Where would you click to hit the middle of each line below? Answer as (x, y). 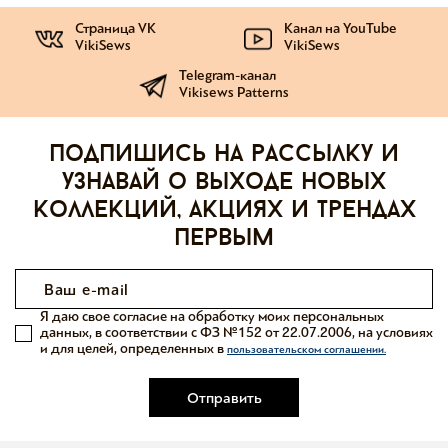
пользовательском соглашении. (306, 349)
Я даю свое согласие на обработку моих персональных (212, 316)
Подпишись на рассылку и (224, 155)
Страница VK (115, 28)
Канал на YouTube (340, 28)
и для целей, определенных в (133, 348)
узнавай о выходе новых (224, 183)
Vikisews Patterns (234, 92)
